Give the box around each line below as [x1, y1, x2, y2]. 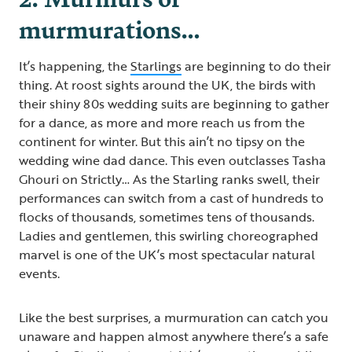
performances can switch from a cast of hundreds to [19, 188, 324, 207]
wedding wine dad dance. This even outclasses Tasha [19, 150, 326, 170]
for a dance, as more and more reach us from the [19, 112, 305, 132]
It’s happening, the [19, 56, 130, 75]
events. [19, 263, 63, 283]
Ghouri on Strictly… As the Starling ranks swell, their [19, 169, 320, 189]
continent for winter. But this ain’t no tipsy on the [19, 131, 305, 151]
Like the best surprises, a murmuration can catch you [19, 307, 328, 327]
